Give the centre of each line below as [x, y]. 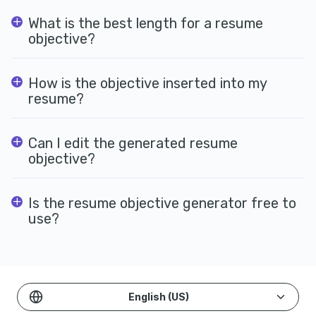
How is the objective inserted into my [147, 83]
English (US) [159, 296]
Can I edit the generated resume [133, 143]
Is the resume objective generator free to [162, 203]
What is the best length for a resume [146, 23]
